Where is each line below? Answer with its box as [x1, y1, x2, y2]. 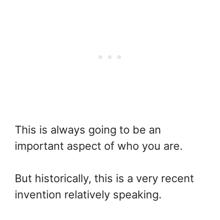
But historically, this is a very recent [15, 171, 194, 185]
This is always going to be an [15, 123, 161, 136]
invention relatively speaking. [15, 188, 162, 201]
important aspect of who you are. [15, 139, 183, 152]
